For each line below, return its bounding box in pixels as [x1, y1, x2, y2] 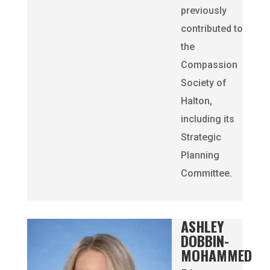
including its [180, 113, 234, 125]
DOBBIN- [180, 230, 229, 251]
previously [180, 5, 227, 16]
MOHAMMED [180, 244, 252, 266]
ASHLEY [180, 215, 224, 237]
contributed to [180, 23, 243, 34]
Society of [180, 77, 227, 89]
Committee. [180, 168, 232, 179]
